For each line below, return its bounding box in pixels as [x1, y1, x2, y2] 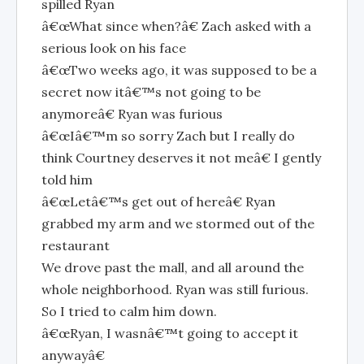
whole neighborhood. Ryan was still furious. [41, 281, 309, 297]
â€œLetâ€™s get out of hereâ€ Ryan [41, 193, 275, 210]
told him [41, 171, 93, 188]
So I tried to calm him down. [41, 303, 217, 319]
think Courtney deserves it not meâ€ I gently [41, 149, 321, 166]
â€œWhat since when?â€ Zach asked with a [41, 18, 311, 34]
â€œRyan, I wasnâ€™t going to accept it [41, 325, 298, 341]
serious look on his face [41, 40, 186, 56]
